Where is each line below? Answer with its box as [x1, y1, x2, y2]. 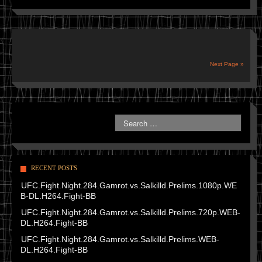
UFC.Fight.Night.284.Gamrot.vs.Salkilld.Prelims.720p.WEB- [21, 208, 240, 218]
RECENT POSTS [31, 164, 77, 172]
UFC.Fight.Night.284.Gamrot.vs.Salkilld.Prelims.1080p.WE [21, 181, 237, 191]
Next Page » [210, 61, 244, 68]
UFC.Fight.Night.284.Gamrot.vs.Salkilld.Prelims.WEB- [21, 235, 219, 244]
